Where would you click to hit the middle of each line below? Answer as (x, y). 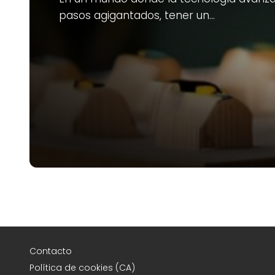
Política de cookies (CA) (82, 268)
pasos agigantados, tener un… (137, 15)
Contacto (51, 251)
